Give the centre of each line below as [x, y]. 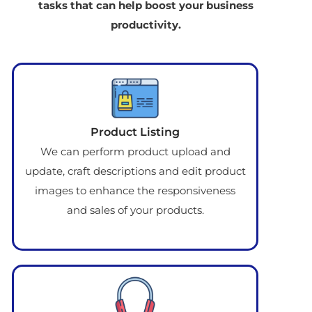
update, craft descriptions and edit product [135, 171]
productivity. [146, 25]
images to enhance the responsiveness [135, 191]
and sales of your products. [135, 210]
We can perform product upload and [135, 152]
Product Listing [135, 132]
